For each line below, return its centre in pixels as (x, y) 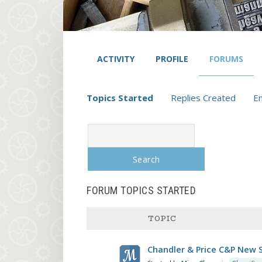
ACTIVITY (116, 59)
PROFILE (172, 59)
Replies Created (203, 98)
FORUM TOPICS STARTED (141, 190)
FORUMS (226, 59)
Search (98, 128)
